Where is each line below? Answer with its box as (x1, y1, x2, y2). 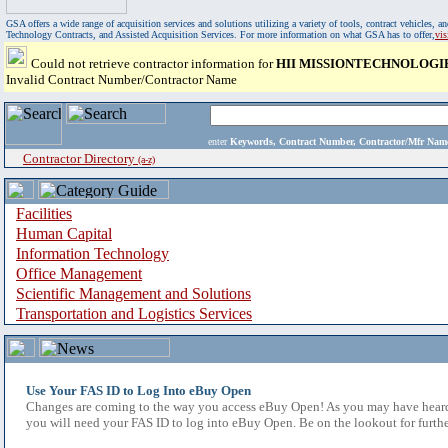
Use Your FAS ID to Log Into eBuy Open (26, 383, 251, 398)
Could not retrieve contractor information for (31, 56, 276, 71)
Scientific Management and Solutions (16, 285, 251, 302)
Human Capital (16, 225, 112, 242)
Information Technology (16, 245, 169, 262)
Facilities (16, 205, 72, 222)
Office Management (16, 265, 142, 282)
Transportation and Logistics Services (16, 305, 252, 322)
